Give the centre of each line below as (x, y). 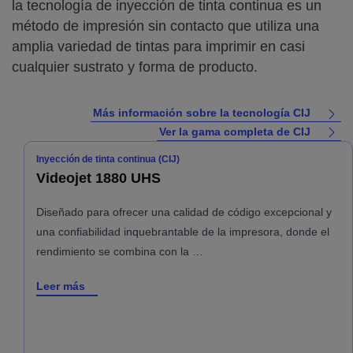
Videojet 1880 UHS (98, 178)
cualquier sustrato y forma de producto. (135, 67)
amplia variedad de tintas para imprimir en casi (158, 46)
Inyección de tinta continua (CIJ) (108, 159)
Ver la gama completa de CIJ (235, 131)
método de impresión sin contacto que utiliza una (165, 26)
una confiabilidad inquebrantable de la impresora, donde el (183, 231)
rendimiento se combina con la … (120, 251)
